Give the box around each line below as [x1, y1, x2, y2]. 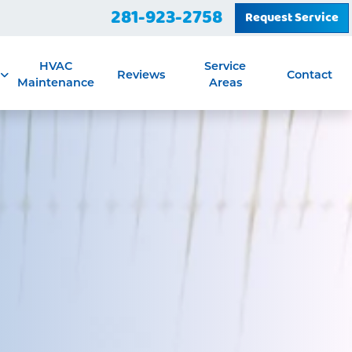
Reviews [116, 67, 165, 82]
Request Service [245, 8, 339, 27]
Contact [287, 67, 333, 82]
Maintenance [17, 75, 95, 90]
